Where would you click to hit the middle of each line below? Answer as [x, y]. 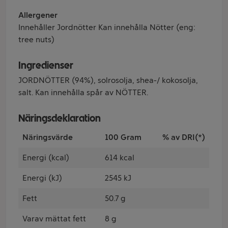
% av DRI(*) [184, 137]
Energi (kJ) [42, 178]
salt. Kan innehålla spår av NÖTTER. [83, 92]
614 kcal [120, 158]
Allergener [38, 15]
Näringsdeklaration [60, 118]
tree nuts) [36, 39]
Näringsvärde [48, 137]
